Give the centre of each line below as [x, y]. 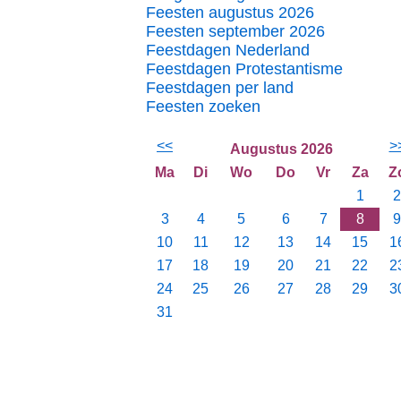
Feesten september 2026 [235, 31]
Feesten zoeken [203, 107]
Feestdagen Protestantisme [244, 69]
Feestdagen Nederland [228, 50]
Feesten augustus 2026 [230, 13]
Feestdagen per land [220, 88]
